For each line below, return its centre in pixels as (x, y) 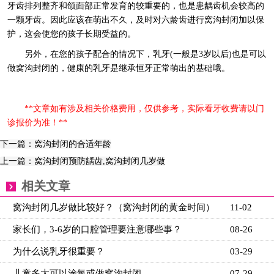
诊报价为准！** (37, 123)
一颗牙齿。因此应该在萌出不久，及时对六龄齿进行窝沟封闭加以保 (135, 20)
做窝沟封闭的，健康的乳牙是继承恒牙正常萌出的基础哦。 (118, 68)
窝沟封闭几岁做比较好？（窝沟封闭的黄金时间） (114, 208)
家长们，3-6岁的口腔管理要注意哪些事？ (97, 230)
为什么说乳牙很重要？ (59, 252)
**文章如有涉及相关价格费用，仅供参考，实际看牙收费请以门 (144, 109)
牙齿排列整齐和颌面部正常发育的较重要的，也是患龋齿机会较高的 (135, 6)
